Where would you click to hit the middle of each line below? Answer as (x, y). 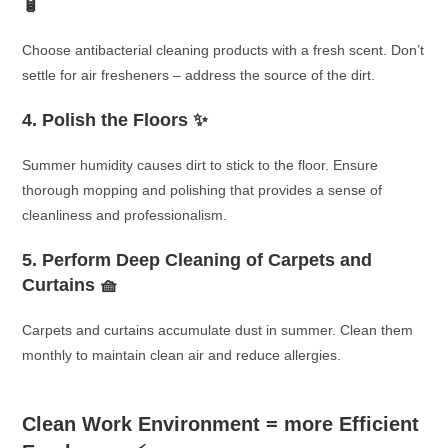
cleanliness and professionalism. (125, 214)
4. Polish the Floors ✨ (115, 119)
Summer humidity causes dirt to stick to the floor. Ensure (200, 164)
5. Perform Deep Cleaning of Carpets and (197, 259)
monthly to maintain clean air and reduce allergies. (182, 354)
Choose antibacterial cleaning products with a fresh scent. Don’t (223, 49)
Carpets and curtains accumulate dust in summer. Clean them (218, 329)
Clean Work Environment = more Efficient (221, 423)
